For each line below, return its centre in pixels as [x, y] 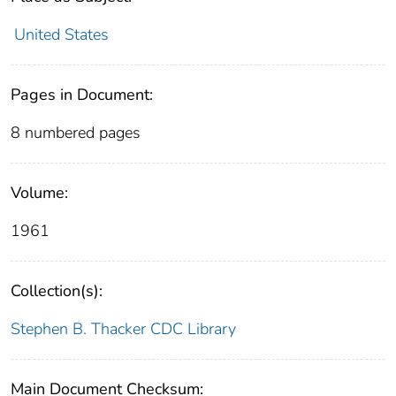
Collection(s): [57, 290]
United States [61, 34]
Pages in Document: [82, 94]
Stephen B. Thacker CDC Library [123, 328]
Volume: [39, 192]
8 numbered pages [76, 132]
